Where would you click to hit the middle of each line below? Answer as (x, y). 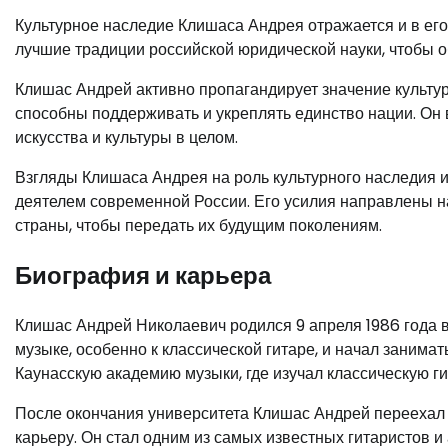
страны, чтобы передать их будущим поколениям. (198, 226)
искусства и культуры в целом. (126, 138)
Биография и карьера (143, 276)
